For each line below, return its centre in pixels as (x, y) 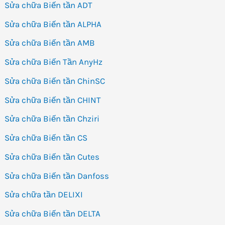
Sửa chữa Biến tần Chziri (52, 119)
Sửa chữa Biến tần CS (46, 138)
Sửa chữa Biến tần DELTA (53, 214)
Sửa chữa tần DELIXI (44, 195)
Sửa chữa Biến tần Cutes (52, 156)
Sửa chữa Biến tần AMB (50, 43)
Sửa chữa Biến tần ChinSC (55, 81)
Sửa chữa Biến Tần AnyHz (54, 62)
